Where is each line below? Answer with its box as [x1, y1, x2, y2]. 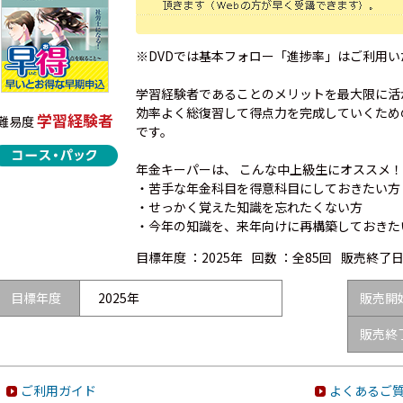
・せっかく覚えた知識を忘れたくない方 [136, 198, 363, 216]
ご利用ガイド [21, 381, 96, 399]
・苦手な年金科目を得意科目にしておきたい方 [136, 179, 400, 197]
